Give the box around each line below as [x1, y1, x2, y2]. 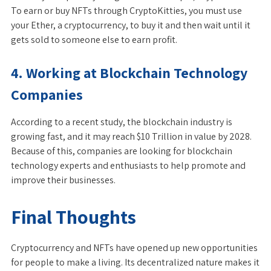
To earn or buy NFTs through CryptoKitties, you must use [11, 4, 242, 17]
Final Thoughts [11, 204, 136, 229]
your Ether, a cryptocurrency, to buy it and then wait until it [11, 19, 250, 31]
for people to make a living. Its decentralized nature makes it [11, 256, 260, 269]
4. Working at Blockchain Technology [11, 63, 247, 82]
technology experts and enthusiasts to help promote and [11, 159, 246, 172]
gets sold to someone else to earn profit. [11, 33, 177, 46]
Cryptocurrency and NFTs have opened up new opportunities [11, 241, 258, 254]
